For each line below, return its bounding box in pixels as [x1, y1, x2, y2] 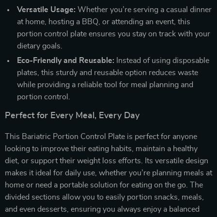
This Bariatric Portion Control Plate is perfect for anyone [5, 132, 197, 140]
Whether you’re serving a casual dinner [76, 5, 212, 14]
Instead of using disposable [114, 56, 209, 64]
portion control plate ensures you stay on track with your [17, 30, 210, 38]
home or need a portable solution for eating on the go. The [5, 181, 203, 189]
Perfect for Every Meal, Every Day [5, 111, 139, 120]
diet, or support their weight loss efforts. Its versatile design [5, 156, 208, 165]
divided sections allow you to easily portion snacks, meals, [5, 193, 204, 201]
